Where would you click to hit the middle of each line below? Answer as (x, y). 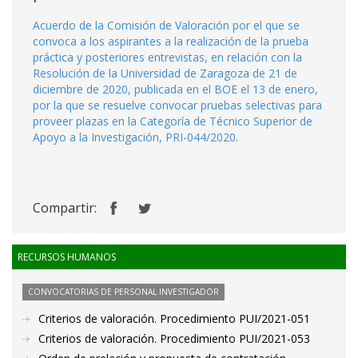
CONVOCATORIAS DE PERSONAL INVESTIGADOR (123, 292)
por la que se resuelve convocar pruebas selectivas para (177, 105)
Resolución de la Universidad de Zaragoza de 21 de (165, 73)
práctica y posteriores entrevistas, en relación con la (167, 57)
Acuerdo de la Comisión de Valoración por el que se (166, 25)
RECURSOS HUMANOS (67, 257)
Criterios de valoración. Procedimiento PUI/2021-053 (174, 338)
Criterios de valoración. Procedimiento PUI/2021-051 (174, 318)
